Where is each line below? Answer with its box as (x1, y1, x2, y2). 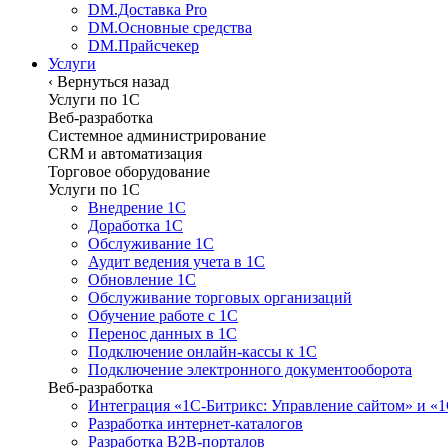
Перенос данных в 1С (88, 325, 237, 342)
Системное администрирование (48, 127, 266, 144)
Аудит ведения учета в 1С (88, 253, 265, 270)
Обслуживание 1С (88, 235, 214, 252)
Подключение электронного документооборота (88, 361, 412, 378)
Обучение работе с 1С (88, 307, 238, 324)
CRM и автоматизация (48, 145, 202, 162)
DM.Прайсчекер (88, 37, 199, 54)
